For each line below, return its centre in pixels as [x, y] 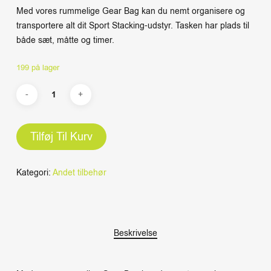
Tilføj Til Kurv [61, 137]
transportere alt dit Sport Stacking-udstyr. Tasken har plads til [132, 26]
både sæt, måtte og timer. [65, 41]
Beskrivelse [135, 233]
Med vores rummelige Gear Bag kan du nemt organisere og [130, 11]
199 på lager [38, 68]
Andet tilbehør [79, 173]
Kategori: [34, 173]
